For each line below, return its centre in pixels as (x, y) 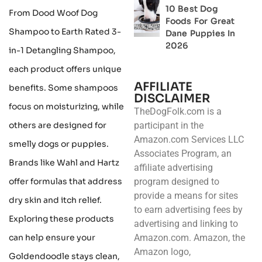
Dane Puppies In (200, 33)
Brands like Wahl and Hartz (64, 162)
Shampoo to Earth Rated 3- (65, 31)
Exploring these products (61, 218)
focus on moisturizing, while (66, 106)
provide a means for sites (186, 196)
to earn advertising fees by (188, 210)
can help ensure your (52, 237)
